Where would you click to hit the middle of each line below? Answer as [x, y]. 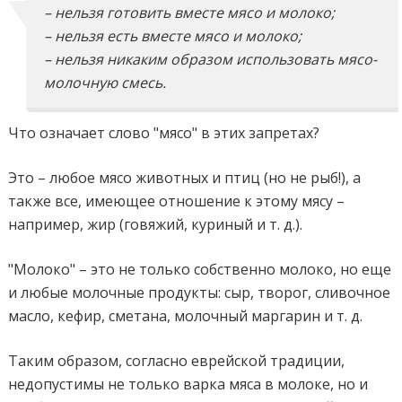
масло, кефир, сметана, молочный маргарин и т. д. [186, 315]
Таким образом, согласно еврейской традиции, [177, 360]
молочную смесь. [105, 82]
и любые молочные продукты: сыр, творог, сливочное [200, 292]
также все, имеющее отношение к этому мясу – [177, 201]
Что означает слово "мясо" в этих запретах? [164, 132]
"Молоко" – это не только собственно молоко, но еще [200, 269]
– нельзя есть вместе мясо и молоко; [173, 35]
